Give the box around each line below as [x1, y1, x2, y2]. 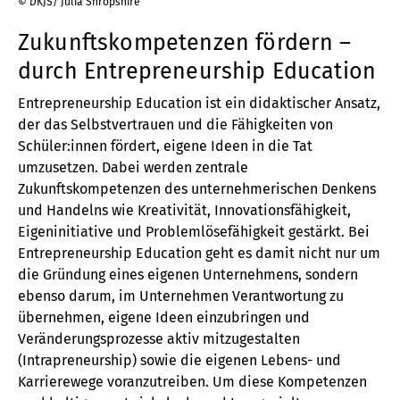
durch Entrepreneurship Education [18, 58, 377, 85]
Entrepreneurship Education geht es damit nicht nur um [18, 245, 380, 262]
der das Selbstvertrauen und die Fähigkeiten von [18, 116, 333, 133]
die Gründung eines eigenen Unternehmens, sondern [18, 266, 358, 283]
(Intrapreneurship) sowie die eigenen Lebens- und [18, 352, 341, 369]
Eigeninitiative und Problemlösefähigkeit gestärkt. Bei [18, 223, 370, 240]
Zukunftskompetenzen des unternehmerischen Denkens [18, 180, 376, 197]
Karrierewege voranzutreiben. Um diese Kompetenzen [18, 373, 367, 390]
